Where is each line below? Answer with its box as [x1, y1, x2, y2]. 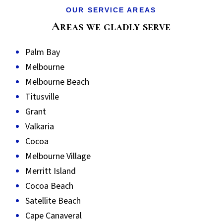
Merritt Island [25, 165, 76, 177]
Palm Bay [25, 46, 60, 58]
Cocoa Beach [25, 180, 73, 192]
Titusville [25, 91, 59, 103]
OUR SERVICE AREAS [66, 6, 156, 14]
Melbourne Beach [25, 76, 89, 88]
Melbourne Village [25, 150, 91, 163]
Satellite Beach [25, 195, 81, 207]
